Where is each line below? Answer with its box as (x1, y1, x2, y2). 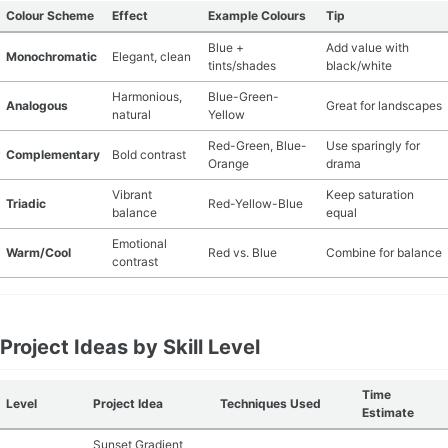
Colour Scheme (6, 8, 94, 23)
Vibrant (112, 187, 152, 202)
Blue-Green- (208, 89, 279, 104)
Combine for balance (326, 245, 442, 260)
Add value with (326, 40, 409, 55)
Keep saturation (326, 187, 414, 202)
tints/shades (208, 58, 276, 73)
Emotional (112, 236, 167, 251)
